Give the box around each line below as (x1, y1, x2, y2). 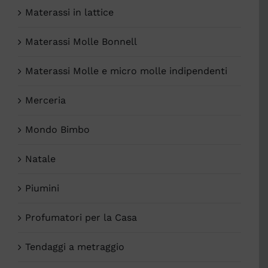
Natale (25, 153, 56, 165)
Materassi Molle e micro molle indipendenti (25, 65, 227, 77)
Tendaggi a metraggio (25, 241, 124, 253)
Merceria (25, 95, 66, 106)
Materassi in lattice (25, 7, 114, 19)
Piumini (25, 182, 59, 194)
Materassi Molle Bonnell (25, 36, 137, 48)
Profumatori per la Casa (25, 212, 137, 224)
